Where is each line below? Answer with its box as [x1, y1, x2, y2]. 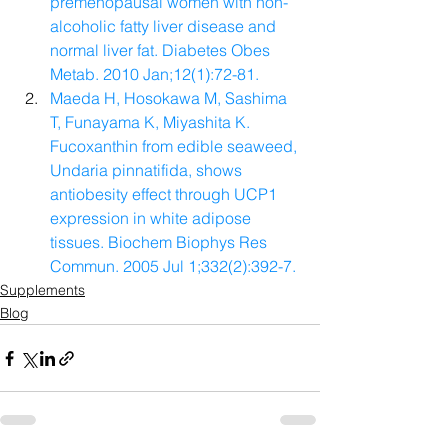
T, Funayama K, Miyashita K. [50, 112, 254, 133]
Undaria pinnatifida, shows [50, 160, 246, 181]
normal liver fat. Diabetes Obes [50, 40, 274, 61]
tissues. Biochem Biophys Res [50, 232, 271, 253]
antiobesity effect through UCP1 [50, 184, 281, 205]
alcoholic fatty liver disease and [50, 16, 280, 37]
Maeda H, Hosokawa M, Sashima [50, 88, 291, 109]
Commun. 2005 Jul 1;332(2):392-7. [50, 256, 296, 277]
